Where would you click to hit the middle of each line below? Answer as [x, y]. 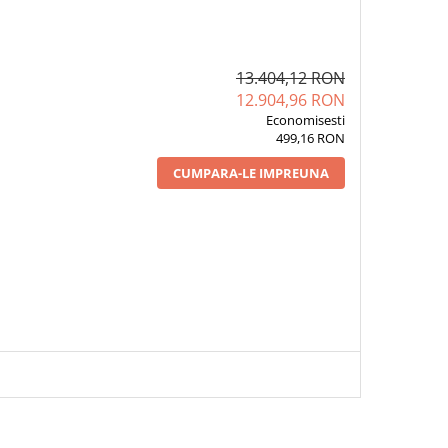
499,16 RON [310, 138]
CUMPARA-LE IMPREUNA [250, 173]
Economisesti [305, 120]
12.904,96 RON [290, 100]
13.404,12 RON [290, 78]
